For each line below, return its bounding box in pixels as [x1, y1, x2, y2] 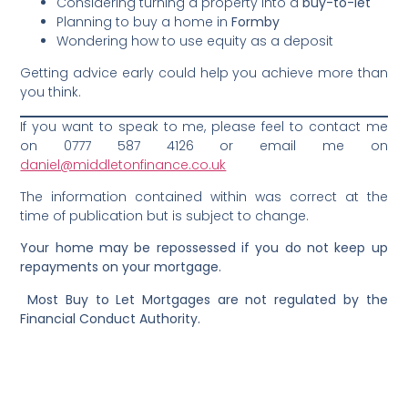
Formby [231, 12, 280, 31]
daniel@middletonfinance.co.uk [20, 155, 227, 174]
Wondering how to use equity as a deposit [56, 31, 334, 50]
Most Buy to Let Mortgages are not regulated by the [27, 290, 388, 309]
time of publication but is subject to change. [20, 206, 310, 225]
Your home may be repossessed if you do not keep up [20, 239, 388, 258]
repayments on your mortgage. [20, 258, 222, 277]
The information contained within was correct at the [20, 187, 388, 206]
